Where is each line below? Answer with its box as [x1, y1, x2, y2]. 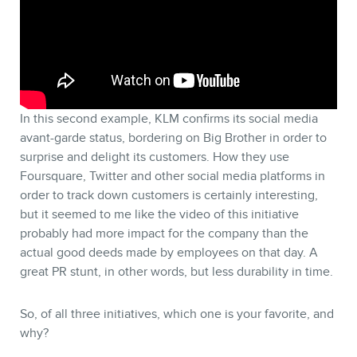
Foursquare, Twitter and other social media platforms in [20, 168, 325, 183]
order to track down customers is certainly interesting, [20, 187, 318, 202]
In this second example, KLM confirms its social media [20, 111, 318, 126]
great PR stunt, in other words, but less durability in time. [20, 264, 333, 279]
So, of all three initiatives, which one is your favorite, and [20, 306, 334, 321]
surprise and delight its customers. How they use [20, 149, 289, 164]
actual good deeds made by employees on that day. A [20, 245, 318, 260]
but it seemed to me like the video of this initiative [20, 206, 299, 222]
